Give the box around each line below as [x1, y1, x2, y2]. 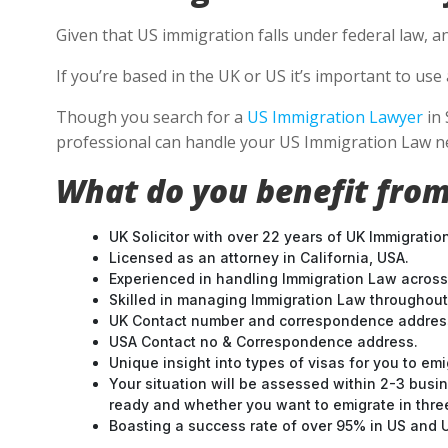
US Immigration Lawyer [247, 106, 423, 128]
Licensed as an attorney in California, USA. [109, 249, 409, 266]
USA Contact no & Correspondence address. [109, 333, 418, 350]
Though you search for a [56, 106, 247, 128]
